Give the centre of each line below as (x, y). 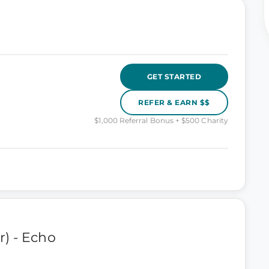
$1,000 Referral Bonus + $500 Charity (161, 120)
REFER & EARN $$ (174, 102)
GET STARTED (174, 76)
